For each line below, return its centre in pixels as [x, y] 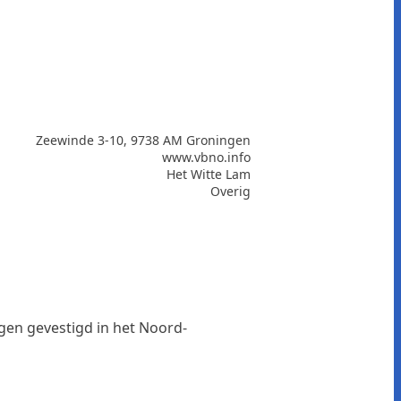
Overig [230, 191]
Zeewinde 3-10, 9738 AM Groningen [143, 140]
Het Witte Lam [209, 174]
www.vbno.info [206, 157]
